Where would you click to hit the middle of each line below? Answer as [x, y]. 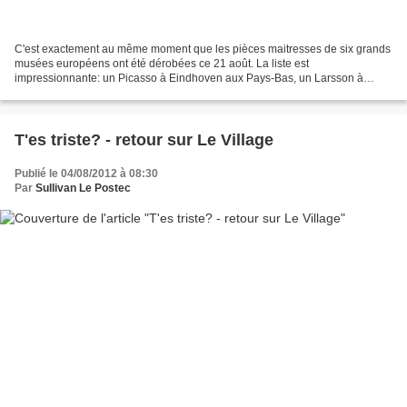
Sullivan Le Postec [83, 188]
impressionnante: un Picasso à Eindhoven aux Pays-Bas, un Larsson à [189, 78]
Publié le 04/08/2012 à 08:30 [86, 173]
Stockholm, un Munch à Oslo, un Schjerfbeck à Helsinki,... [156, 92]
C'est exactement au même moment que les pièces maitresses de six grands [203, 49]
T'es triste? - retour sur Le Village [144, 139]
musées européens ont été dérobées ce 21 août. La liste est [162, 63]
